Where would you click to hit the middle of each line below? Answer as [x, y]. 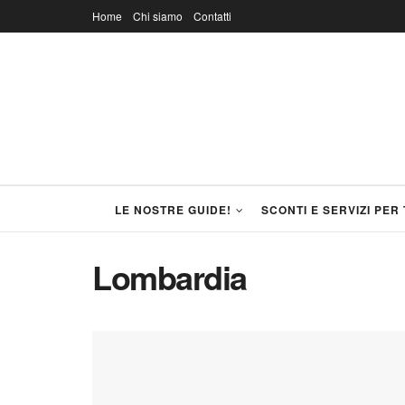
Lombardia [170, 277]
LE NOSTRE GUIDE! [173, 210]
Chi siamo [158, 16]
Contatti [212, 16]
